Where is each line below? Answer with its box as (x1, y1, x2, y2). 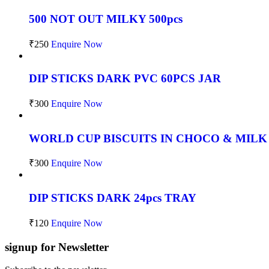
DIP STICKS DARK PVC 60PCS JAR (29, 72, 221, 85)
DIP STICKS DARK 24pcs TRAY (29, 192, 196, 205)
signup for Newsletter (5, 240, 109, 253)
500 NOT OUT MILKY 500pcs (29, 12, 183, 25)
